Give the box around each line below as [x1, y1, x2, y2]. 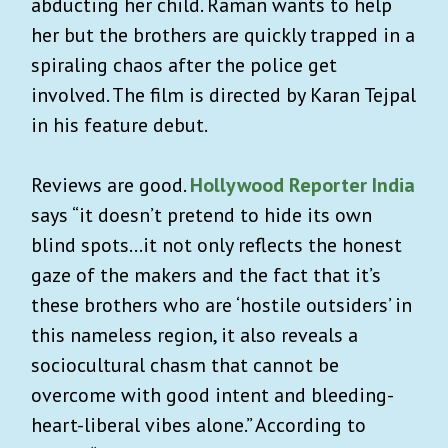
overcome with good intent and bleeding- [31, 381, 394, 408]
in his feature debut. [31, 111, 208, 138]
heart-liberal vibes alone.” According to [31, 411, 366, 438]
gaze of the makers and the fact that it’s [31, 261, 381, 288]
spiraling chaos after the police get [31, 51, 337, 78]
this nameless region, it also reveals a [31, 321, 358, 348]
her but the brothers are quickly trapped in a [31, 21, 415, 48]
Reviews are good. [31, 171, 190, 198]
